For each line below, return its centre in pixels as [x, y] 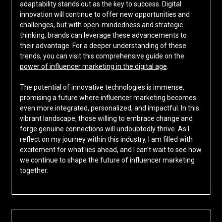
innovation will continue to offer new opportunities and [105, 15]
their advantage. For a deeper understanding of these [103, 46]
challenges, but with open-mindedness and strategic [101, 25]
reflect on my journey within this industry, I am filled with [106, 139]
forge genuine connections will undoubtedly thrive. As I [104, 129]
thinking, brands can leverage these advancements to [103, 35]
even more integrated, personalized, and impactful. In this [109, 108]
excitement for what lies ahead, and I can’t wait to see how [111, 150]
